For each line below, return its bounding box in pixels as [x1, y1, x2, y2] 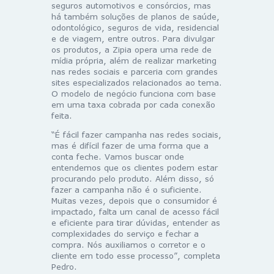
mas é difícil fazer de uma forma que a [51, 140, 209, 150]
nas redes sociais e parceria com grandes [51, 66, 218, 76]
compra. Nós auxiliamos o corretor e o [51, 239, 206, 250]
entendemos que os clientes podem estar [51, 162, 218, 172]
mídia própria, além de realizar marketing [51, 55, 217, 65]
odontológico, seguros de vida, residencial [51, 22, 219, 32]
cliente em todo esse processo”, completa [51, 250, 220, 261]
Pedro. [51, 261, 77, 272]
